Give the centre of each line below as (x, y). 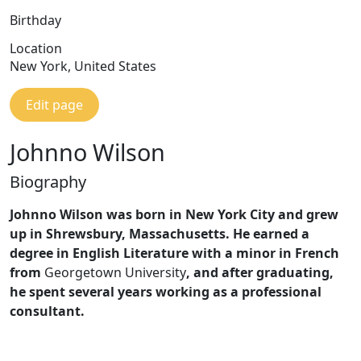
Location (36, 48)
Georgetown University (114, 272)
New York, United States (83, 66)
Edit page (54, 105)
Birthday (35, 20)
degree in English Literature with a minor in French (174, 253)
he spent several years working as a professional (166, 292)
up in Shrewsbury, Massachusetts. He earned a (160, 234)
